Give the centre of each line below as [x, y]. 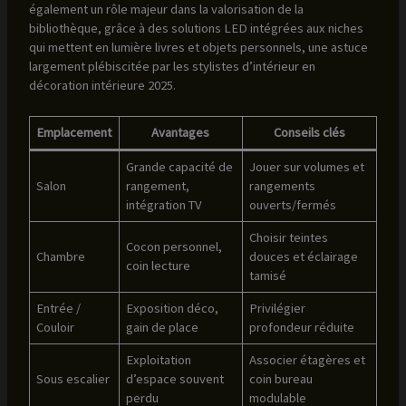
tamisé [268, 276]
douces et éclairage [304, 257]
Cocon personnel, [174, 247]
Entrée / [59, 309]
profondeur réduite [302, 328]
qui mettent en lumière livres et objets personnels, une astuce [198, 47]
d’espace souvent [175, 379]
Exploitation [159, 360]
